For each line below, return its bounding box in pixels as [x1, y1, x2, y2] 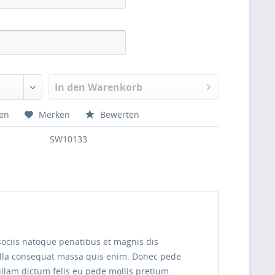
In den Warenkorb [55, 80, 143, 94]
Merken [39, 109, 71, 120]
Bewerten [98, 109, 140, 120]
